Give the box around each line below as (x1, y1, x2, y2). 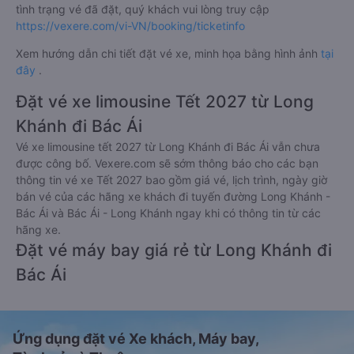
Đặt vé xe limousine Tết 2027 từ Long (16, 92, 314, 111)
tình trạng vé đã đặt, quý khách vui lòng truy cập (16, 2, 269, 16)
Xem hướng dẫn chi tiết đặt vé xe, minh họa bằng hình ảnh (16, 47, 321, 60)
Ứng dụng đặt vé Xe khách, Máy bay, (13, 330, 259, 347)
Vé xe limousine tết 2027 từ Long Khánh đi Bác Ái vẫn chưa (16, 140, 320, 153)
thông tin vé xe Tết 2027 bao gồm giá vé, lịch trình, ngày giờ (16, 173, 327, 186)
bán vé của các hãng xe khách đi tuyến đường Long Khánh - (16, 190, 330, 203)
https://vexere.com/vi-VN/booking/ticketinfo (16, 19, 245, 32)
